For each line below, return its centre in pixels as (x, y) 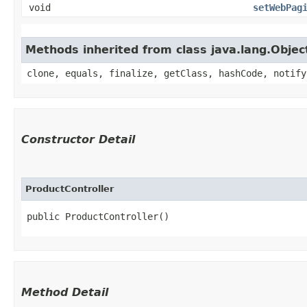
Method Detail (65, 292)
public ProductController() (98, 216)
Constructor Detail (78, 139)
